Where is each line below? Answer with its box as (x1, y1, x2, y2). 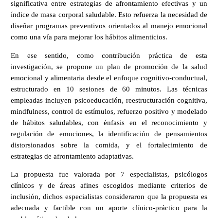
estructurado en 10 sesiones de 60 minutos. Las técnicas (11, 85, 207, 93)
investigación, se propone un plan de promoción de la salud (11, 62, 207, 71)
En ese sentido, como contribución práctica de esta (11, 51, 207, 59)
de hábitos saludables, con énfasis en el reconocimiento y (11, 118, 207, 127)
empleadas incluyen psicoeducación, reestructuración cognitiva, (11, 96, 207, 104)
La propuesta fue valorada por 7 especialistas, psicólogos (11, 170, 207, 179)
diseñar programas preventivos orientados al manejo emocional (11, 21, 207, 30)
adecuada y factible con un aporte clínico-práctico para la (11, 204, 207, 212)
